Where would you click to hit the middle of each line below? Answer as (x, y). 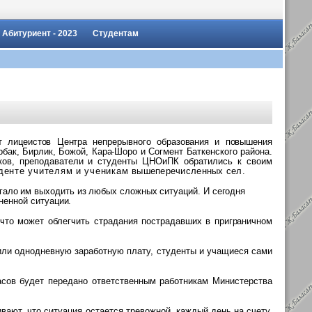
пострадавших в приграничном (207, 221)
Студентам (116, 33)
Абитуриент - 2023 (40, 33)
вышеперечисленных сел (187, 171)
